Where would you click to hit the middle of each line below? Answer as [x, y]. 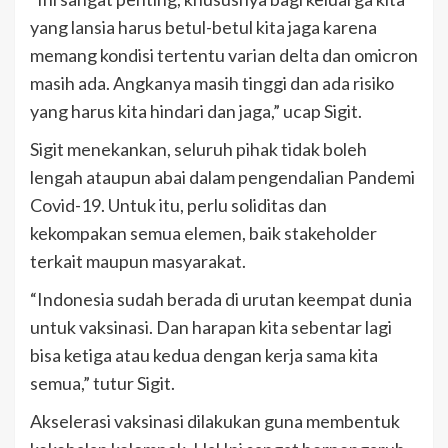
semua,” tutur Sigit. [102, 382]
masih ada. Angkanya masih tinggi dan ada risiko [212, 82]
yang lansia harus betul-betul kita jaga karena [203, 26]
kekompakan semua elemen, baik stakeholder [203, 232]
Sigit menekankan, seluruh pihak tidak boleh [198, 148]
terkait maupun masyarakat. [138, 260]
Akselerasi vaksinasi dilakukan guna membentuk [215, 420]
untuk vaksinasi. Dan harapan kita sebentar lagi [211, 326]
